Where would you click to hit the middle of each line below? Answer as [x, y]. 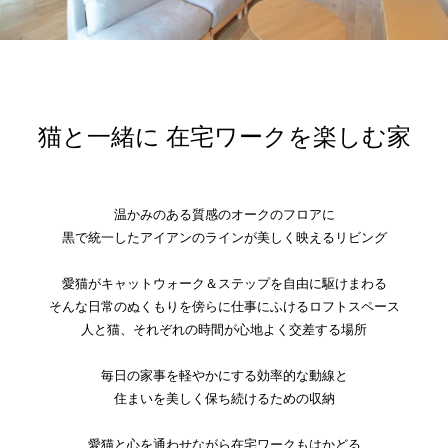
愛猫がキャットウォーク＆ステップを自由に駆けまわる [224, 283]
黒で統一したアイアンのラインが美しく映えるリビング [224, 237]
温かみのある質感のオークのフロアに [224, 214]
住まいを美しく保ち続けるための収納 [224, 398]
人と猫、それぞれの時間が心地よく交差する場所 [224, 329]
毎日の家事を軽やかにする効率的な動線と [224, 375]
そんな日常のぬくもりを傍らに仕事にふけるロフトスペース [224, 306]
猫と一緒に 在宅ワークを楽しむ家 [224, 135]
